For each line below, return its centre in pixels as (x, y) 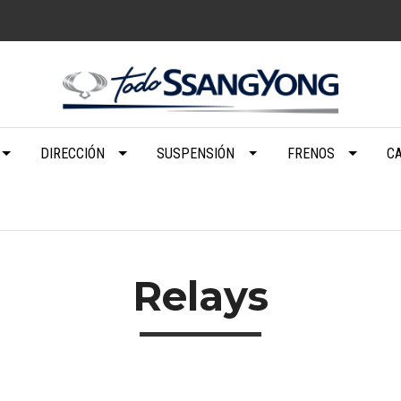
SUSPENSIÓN (196, 153)
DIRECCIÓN (72, 153)
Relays (200, 295)
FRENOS (311, 153)
